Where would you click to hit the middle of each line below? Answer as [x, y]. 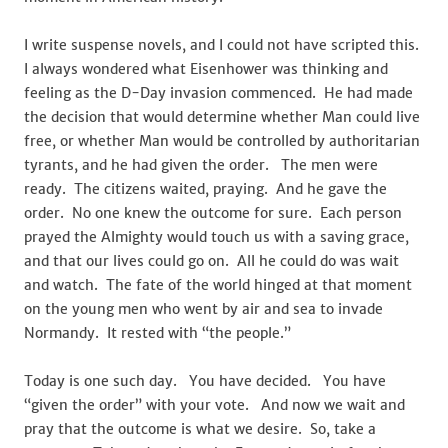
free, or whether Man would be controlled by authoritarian [222, 141]
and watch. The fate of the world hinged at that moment [218, 285]
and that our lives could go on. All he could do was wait [211, 261]
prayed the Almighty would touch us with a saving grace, [216, 237]
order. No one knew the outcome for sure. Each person [213, 213]
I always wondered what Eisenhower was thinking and [206, 69]
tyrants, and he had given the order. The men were [201, 165]
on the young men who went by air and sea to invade [203, 309]
